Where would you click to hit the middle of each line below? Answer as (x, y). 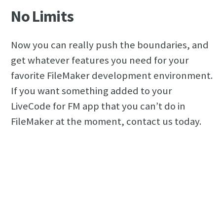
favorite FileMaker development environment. (112, 76)
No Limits (42, 17)
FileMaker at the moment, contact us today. (107, 122)
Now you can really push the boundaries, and (110, 45)
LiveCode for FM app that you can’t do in (98, 106)
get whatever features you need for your (100, 60)
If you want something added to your (92, 91)
